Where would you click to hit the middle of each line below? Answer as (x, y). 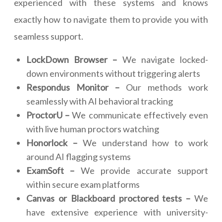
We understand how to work (143, 143)
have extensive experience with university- (117, 212)
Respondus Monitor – (73, 87)
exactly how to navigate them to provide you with (111, 20)
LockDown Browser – (72, 60)
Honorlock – (52, 143)
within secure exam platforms (83, 185)
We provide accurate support (141, 171)
